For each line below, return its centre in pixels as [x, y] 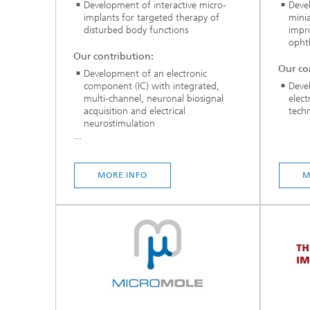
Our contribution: [113, 56]
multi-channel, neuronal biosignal [154, 98]
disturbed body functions [136, 30]
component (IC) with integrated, [152, 86]
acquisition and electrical [135, 111]
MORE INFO [122, 175]
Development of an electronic [145, 73]
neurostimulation [119, 123]
